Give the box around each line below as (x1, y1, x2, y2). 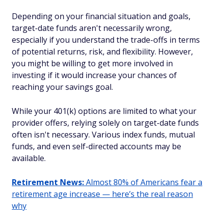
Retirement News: (12, 177, 84, 188)
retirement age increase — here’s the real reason (12, 189, 193, 199)
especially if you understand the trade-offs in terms (12, 34, 200, 45)
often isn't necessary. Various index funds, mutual (12, 129, 195, 140)
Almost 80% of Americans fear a (84, 177, 202, 188)
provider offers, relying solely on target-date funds (12, 117, 199, 128)
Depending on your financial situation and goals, (12, 11, 191, 22)
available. (12, 153, 46, 164)
